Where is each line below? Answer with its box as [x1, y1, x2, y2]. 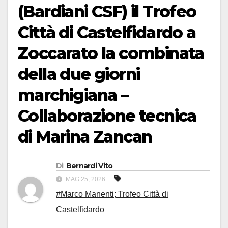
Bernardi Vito [66, 161, 113, 171]
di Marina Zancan [18, 127, 152, 147]
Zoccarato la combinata [18, 43, 204, 64]
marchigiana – [18, 85, 128, 105]
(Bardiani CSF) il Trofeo [18, 2, 196, 22]
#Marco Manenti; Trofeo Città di [56, 190, 168, 199]
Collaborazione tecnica [18, 106, 196, 126]
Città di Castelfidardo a [18, 22, 196, 43]
